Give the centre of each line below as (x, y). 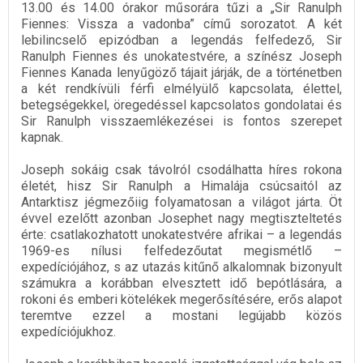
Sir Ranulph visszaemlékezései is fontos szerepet (181, 122)
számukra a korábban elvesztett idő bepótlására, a (181, 284)
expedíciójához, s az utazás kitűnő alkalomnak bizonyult (181, 267)
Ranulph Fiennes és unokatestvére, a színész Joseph (181, 57)
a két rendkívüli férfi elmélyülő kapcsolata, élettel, (181, 89)
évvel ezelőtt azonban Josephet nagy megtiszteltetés (181, 219)
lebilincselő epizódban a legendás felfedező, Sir (181, 41)
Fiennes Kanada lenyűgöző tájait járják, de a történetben (181, 73)
